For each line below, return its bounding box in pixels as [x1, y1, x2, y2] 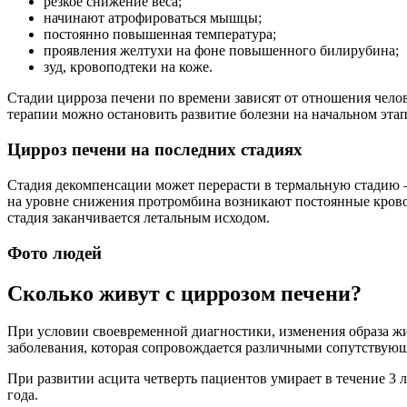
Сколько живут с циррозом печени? [7, 281, 362, 305]
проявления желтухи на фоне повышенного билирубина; [44, 43, 399, 59]
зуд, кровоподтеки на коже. [44, 59, 213, 75]
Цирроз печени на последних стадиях [7, 140, 303, 160]
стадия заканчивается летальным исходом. [7, 209, 270, 225]
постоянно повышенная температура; [44, 26, 276, 43]
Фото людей [7, 243, 102, 263]
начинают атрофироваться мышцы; [44, 10, 262, 26]
